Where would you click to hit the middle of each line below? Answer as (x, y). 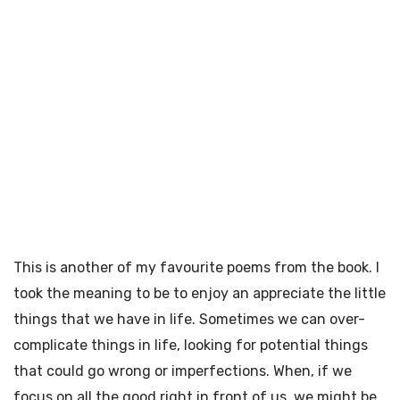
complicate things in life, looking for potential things (191, 346)
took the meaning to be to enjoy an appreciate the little (200, 294)
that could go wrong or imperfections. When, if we (183, 371)
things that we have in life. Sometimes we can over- (189, 320)
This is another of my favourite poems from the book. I (196, 268)
